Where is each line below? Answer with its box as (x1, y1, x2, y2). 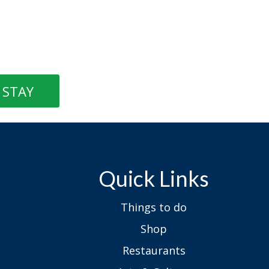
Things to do (121, 200, 187, 214)
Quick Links (98, 165, 210, 192)
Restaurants (122, 243, 186, 258)
